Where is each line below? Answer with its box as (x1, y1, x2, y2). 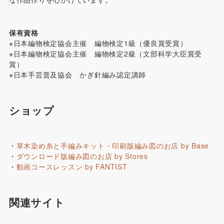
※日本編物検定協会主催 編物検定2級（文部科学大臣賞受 (8, 48, 202, 58)
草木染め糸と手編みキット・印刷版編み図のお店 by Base (16, 140, 209, 150)
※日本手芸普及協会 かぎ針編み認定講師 (8, 69, 146, 79)
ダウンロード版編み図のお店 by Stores (16, 150, 148, 161)
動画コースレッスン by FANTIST (16, 161, 127, 171)
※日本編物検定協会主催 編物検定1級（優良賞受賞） (8, 37, 187, 48)
